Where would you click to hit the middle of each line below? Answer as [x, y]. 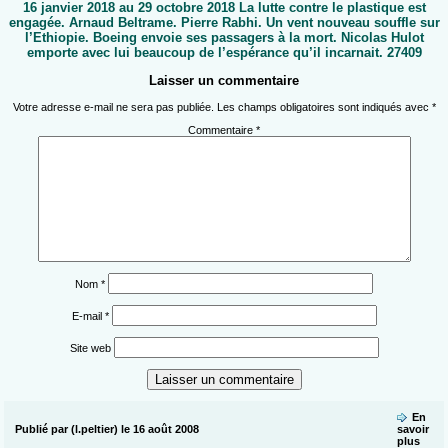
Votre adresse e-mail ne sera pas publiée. [113, 107]
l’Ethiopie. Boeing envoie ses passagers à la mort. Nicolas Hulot [224, 38]
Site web [90, 348]
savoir [412, 429]
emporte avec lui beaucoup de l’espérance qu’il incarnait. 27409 [224, 53]
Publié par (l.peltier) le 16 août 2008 [106, 429]
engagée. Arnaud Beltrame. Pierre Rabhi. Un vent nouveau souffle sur [224, 23]
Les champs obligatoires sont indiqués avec [324, 107]
